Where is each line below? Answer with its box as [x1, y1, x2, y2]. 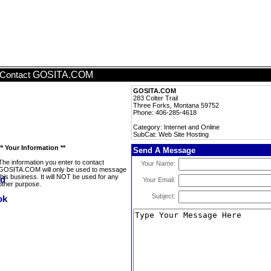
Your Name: [141, 160, 175, 167]
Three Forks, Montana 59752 [133, 102, 219, 109]
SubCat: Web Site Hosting [133, 131, 209, 138]
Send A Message [133, 146, 195, 155]
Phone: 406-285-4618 [133, 109, 197, 116]
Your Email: [143, 176, 175, 183]
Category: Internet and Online [133, 123, 220, 131]
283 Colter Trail [133, 94, 178, 102]
